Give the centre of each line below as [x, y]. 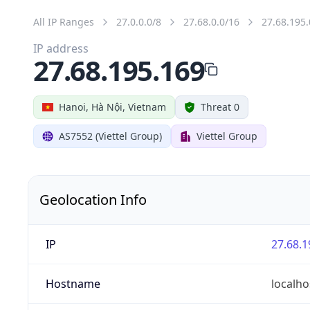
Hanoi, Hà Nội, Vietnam [112, 107]
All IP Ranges [64, 21]
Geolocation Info [93, 199]
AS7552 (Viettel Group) [110, 136]
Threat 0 [220, 107]
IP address [61, 48]
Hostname [73, 283]
